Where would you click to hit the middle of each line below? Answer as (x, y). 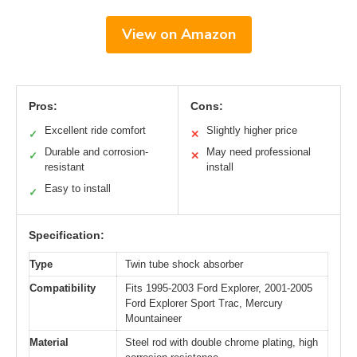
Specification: (67, 235)
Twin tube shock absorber (184, 265)
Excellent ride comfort (95, 131)
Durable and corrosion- (96, 152)
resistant (65, 167)
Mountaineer (153, 319)
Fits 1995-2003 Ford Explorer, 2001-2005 (219, 288)
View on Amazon (178, 35)
